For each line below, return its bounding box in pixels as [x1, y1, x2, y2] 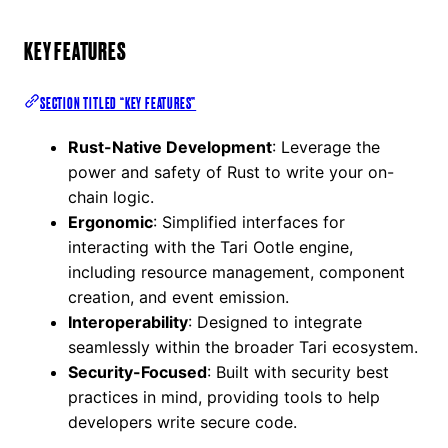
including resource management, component [68, 262, 405, 283]
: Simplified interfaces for [153, 212, 345, 233]
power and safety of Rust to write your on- [68, 162, 394, 183]
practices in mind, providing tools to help [68, 387, 380, 408]
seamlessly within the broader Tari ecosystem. [68, 337, 418, 358]
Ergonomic [68, 212, 153, 233]
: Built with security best [207, 362, 389, 383]
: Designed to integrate [188, 312, 362, 333]
